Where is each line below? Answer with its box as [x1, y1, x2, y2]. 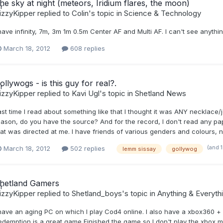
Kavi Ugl [71, 88, 100, 98]
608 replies [68, 44, 105, 53]
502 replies [68, 144, 105, 153]
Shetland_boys [71, 189, 122, 199]
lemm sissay [122, 145, 156, 153]
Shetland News [134, 88, 186, 98]
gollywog [171, 145, 197, 153]
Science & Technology [123, 8, 201, 18]
